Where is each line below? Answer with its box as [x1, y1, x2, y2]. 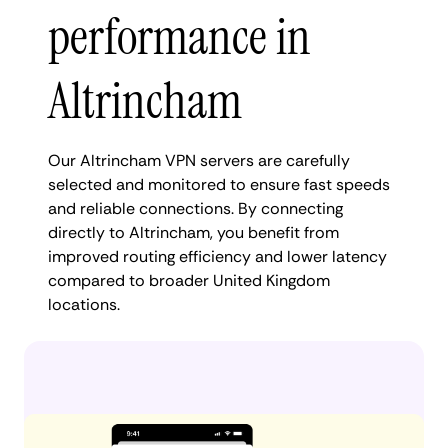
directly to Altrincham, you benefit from [48, 221, 339, 243]
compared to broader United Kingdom [48, 269, 330, 291]
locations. [48, 293, 120, 315]
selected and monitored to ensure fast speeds [48, 173, 390, 195]
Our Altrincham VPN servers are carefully [48, 149, 350, 171]
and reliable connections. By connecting [48, 197, 343, 219]
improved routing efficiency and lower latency [48, 245, 387, 267]
